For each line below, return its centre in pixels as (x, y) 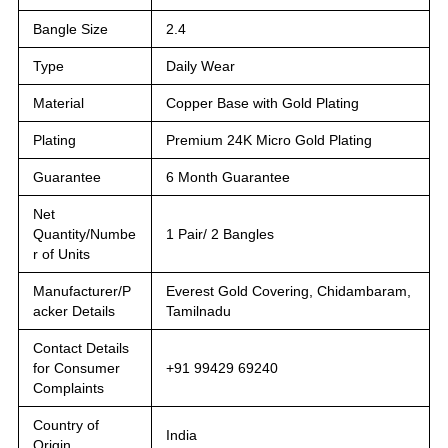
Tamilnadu (198, 310)
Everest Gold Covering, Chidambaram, (288, 290)
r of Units (61, 253)
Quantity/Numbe (84, 233)
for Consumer (76, 367)
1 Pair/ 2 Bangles (220, 233)
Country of (66, 424)
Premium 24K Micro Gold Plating (269, 139)
